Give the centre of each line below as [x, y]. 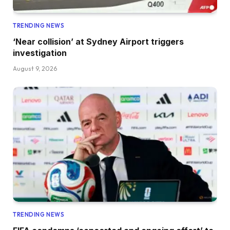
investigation [40, 53]
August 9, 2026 [35, 69]
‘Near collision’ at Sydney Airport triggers [98, 42]
